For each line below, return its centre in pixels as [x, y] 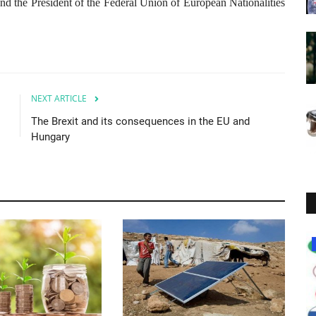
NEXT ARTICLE [59, 98]
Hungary [50, 136]
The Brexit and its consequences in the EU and [140, 121]
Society [76, 244]
